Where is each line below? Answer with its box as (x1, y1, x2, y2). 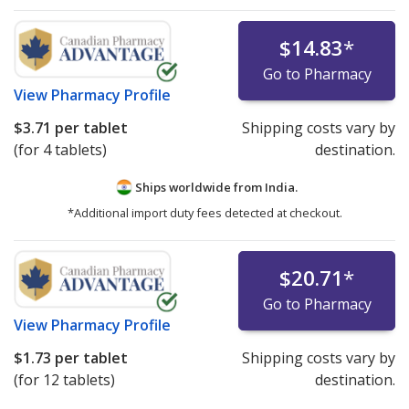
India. (264, 178, 298, 195)
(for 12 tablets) (14, 370, 115, 391)
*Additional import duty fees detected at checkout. (67, 204, 342, 222)
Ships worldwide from (131, 178, 265, 195)
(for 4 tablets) (14, 139, 107, 160)
